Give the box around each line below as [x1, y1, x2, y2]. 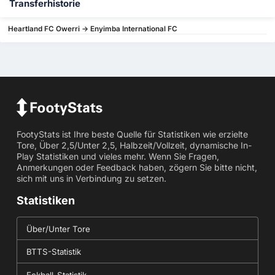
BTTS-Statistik [26, 247, 81, 257]
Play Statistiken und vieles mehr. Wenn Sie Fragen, [16, 151, 219, 162]
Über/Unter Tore [26, 224, 90, 234]
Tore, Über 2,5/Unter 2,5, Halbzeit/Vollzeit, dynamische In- [16, 140, 252, 151]
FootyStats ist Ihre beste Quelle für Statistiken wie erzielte [16, 129, 248, 140]
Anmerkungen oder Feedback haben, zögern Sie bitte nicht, [16, 162, 257, 173]
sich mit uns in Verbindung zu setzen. [16, 173, 166, 184]
